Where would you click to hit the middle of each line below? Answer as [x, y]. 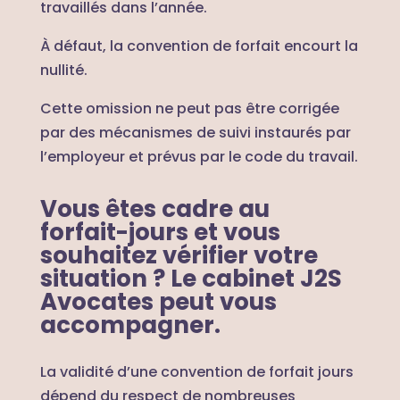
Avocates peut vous [158, 301]
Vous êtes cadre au [154, 208]
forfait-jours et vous [160, 232]
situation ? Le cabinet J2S [191, 278]
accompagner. [130, 325]
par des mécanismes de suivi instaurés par [195, 132]
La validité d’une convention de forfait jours [196, 371]
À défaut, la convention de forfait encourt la [199, 46]
